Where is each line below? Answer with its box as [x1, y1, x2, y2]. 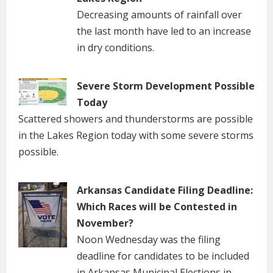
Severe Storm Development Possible [77, 79, 255, 93]
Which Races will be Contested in [77, 200, 237, 214]
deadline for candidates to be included [77, 249, 249, 263]
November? [77, 216, 133, 230]
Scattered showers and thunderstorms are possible [18, 112, 253, 126]
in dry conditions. [77, 41, 154, 55]
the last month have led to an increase [77, 24, 251, 38]
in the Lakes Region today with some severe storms [18, 129, 253, 143]
